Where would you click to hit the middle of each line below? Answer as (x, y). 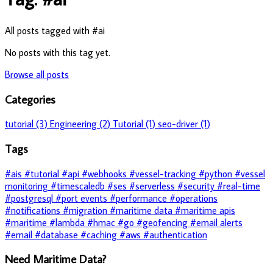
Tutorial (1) (135, 124)
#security (197, 186)
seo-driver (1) (184, 124)
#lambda (68, 222)
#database (58, 234)
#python (217, 173)
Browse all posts (37, 74)
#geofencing (163, 222)
